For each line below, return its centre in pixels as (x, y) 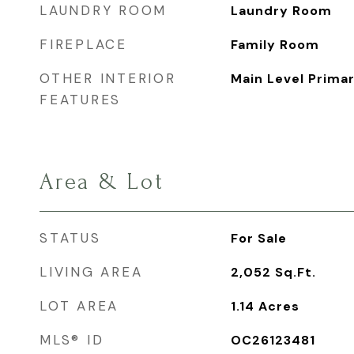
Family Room (275, 45)
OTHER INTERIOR (108, 78)
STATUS (70, 238)
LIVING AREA (91, 272)
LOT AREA (79, 306)
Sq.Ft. (295, 272)
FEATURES (80, 100)
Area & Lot (102, 182)
